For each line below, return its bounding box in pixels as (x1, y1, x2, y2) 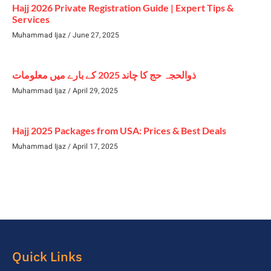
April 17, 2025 (71, 140, 118, 152)
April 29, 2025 (71, 85, 118, 96)
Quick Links (12, 247, 82, 265)
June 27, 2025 (71, 29, 119, 41)
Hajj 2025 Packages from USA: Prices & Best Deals (12, 124, 226, 136)
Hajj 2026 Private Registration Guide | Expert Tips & (12, 1, 233, 13)
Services (12, 13, 50, 25)
